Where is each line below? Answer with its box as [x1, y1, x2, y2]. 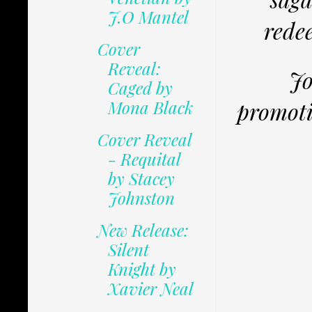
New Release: [97, 219, 189, 242]
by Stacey [107, 167, 175, 190]
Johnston [107, 187, 175, 210]
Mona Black [107, 96, 193, 119]
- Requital [107, 148, 180, 171]
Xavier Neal [107, 277, 194, 300]
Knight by [107, 258, 176, 281]
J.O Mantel [107, 6, 189, 29]
